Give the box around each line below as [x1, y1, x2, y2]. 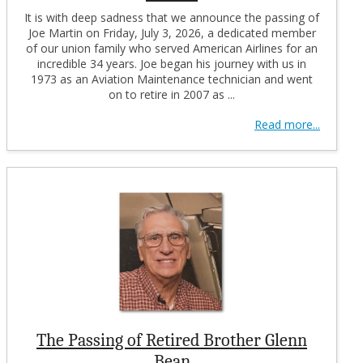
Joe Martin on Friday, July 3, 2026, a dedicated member [28, 24, 316, 41]
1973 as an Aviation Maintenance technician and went [31, 70, 313, 87]
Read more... [254, 116, 320, 132]
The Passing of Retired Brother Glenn [36, 329, 307, 351]
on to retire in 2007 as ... [109, 86, 235, 102]
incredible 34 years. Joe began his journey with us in [37, 55, 306, 71]
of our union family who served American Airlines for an [26, 40, 318, 56]
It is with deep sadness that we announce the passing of [24, 9, 319, 25]
